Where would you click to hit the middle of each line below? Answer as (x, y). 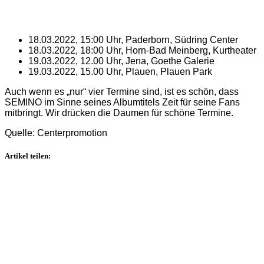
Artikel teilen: (28, 156)
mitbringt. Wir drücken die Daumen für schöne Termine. (119, 113)
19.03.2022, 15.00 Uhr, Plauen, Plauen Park (120, 71)
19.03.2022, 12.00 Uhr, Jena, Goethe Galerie (121, 61)
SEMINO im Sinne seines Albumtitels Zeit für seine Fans (122, 102)
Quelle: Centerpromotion (56, 133)
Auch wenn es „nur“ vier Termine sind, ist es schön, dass (122, 91)
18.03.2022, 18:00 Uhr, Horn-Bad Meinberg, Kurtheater (142, 50)
